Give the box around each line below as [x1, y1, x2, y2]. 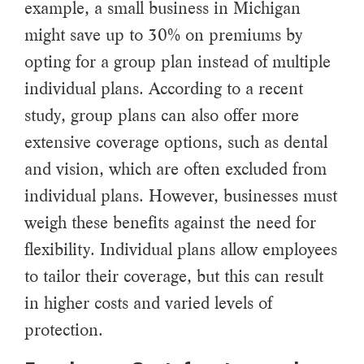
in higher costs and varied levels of [24, 292, 272, 314]
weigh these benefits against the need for [24, 211, 316, 233]
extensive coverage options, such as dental [24, 131, 327, 153]
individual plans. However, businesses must [24, 184, 337, 206]
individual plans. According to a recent [24, 77, 303, 99]
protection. [24, 318, 103, 340]
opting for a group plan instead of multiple [24, 50, 331, 72]
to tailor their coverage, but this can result [24, 265, 323, 287]
